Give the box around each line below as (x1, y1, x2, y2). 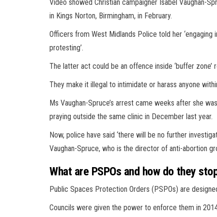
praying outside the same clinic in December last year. (49, 111, 215, 121)
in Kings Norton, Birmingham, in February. (49, 11, 172, 20)
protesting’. (49, 43, 83, 52)
